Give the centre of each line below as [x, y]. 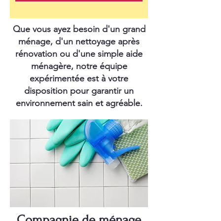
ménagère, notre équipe [79, 66]
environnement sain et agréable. [79, 103]
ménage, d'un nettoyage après [79, 41]
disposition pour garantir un [79, 91]
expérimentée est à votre [79, 78]
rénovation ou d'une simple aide [79, 54]
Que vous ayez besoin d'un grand [79, 29]
